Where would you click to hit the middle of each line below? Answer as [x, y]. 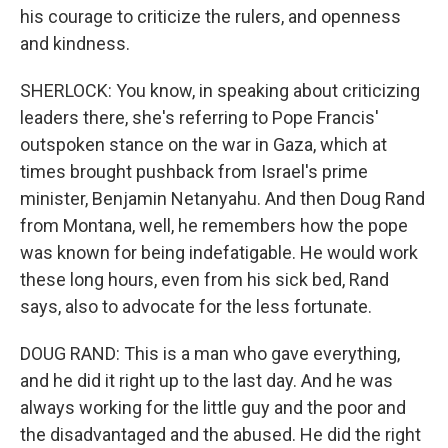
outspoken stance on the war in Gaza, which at [203, 144]
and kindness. [75, 43]
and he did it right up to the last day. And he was [206, 380]
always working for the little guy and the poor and [213, 407]
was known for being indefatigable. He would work [219, 252]
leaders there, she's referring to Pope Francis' [199, 117]
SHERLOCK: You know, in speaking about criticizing [220, 90]
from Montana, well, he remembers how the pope [214, 225]
